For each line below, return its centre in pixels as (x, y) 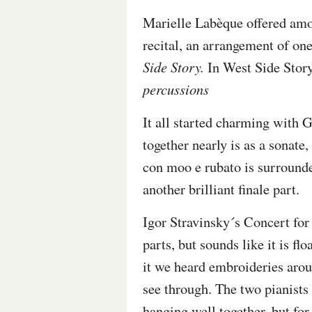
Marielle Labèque (193, 22)
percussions (176, 89)
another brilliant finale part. (221, 189)
